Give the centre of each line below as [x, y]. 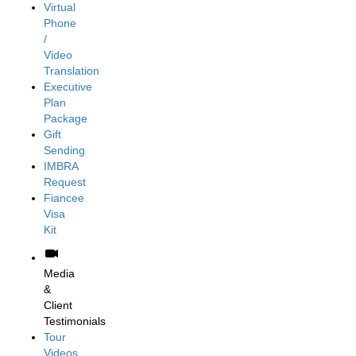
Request [65, 182]
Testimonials [75, 321]
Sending [64, 150]
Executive [68, 86]
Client [58, 305]
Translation [72, 70]
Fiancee [64, 197]
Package [66, 118]
